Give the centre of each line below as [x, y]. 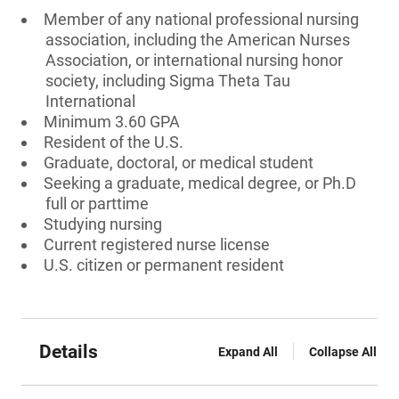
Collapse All [343, 352]
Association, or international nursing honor [194, 60]
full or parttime [97, 204]
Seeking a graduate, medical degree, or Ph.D [200, 183]
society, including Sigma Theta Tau [168, 81]
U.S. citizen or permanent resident [164, 265]
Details [69, 352]
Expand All [248, 352]
